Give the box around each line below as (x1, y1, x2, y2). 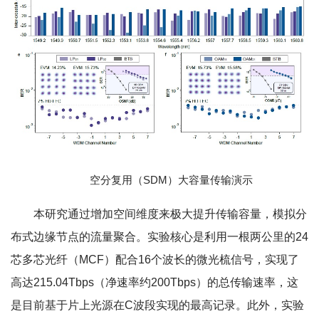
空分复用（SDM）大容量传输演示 (89, 174, 253, 187)
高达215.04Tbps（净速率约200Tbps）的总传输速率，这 (11, 276, 298, 289)
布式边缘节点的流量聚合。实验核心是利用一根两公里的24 (11, 231, 308, 244)
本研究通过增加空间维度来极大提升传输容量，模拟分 (33, 208, 307, 221)
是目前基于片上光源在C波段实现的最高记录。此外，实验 (11, 299, 304, 312)
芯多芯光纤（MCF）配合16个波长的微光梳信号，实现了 (11, 253, 299, 266)
